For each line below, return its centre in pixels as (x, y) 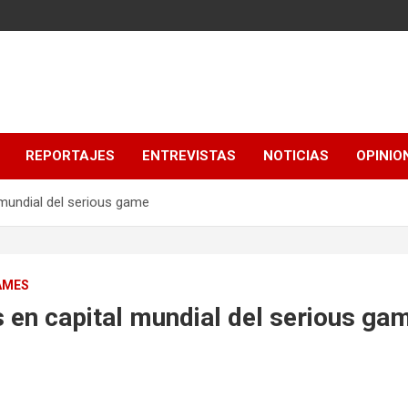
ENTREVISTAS (189, 156)
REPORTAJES (70, 156)
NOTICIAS (296, 156)
